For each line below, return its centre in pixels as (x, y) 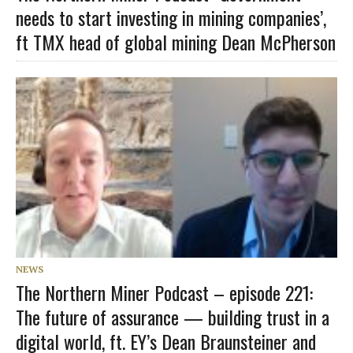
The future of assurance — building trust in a (173, 316)
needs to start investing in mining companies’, (171, 17)
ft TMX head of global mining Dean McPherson (176, 41)
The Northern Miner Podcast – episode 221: (164, 292)
